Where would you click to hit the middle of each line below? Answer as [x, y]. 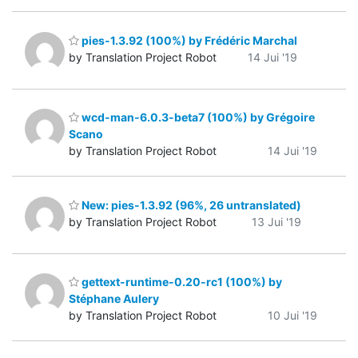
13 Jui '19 [276, 221]
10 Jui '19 [292, 316]
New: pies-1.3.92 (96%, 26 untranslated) [190, 205]
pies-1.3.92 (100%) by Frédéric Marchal [188, 40]
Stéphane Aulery [114, 299]
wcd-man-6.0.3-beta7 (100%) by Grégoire [197, 117]
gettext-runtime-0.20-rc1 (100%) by [181, 282]
